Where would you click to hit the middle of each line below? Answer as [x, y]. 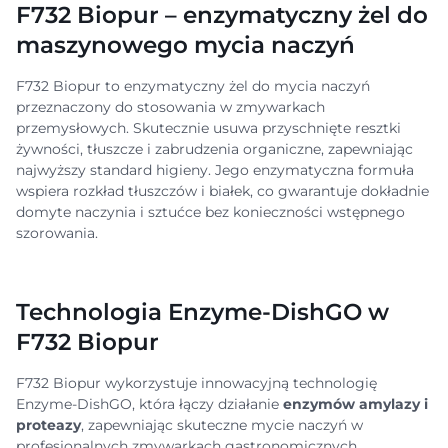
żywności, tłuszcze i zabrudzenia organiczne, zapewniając [214, 149]
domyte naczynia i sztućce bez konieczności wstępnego [210, 212]
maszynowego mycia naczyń [188, 44]
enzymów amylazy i [355, 404]
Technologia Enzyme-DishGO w [202, 311]
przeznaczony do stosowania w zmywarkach [170, 107]
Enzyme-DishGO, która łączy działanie [149, 404]
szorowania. [57, 233]
